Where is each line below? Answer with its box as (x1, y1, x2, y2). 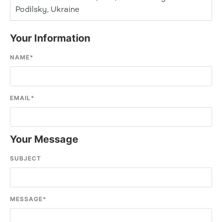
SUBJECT (10, 155, 41, 162)
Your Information (10, 32, 90, 44)
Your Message (10, 133, 78, 145)
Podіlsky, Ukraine (15, 4, 79, 14)
